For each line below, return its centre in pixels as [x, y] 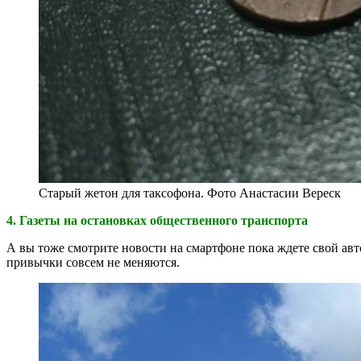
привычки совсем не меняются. [93, 262]
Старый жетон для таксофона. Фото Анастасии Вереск [190, 193]
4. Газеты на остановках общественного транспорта [157, 220]
